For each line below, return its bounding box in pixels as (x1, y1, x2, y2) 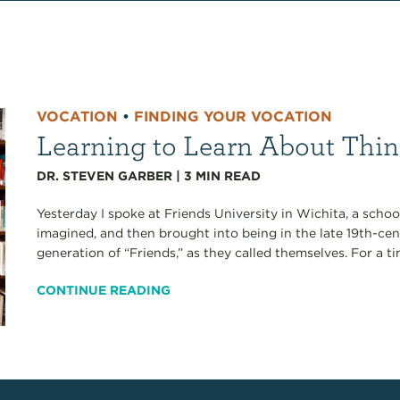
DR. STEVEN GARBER (37, 168, 173, 183)
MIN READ (196, 168, 262, 183)
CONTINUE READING (37, 282, 171, 297)
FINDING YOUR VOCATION (134, 107, 333, 125)
